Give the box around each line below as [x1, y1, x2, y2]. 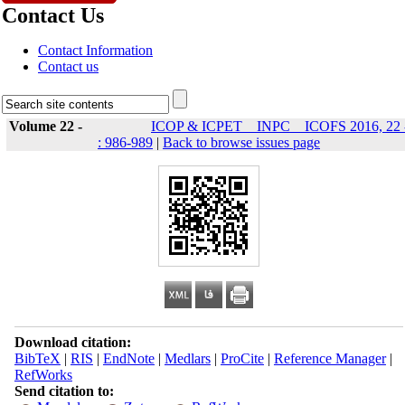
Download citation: [14, 334, 131, 350]
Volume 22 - [9, 118, 86, 134]
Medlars [164, 351, 211, 366]
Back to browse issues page [163, 135, 320, 150]
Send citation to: [14, 383, 114, 399]
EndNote [102, 351, 155, 366]
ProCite [220, 351, 264, 366]
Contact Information [38, 42, 153, 58]
